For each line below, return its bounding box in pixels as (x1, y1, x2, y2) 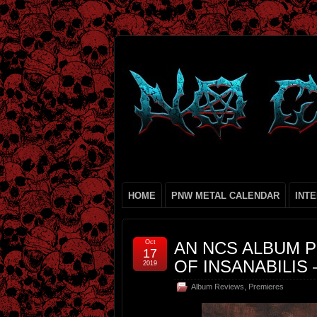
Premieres (248, 282, 284, 291)
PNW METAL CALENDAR (171, 190, 279, 201)
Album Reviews (191, 282, 244, 291)
